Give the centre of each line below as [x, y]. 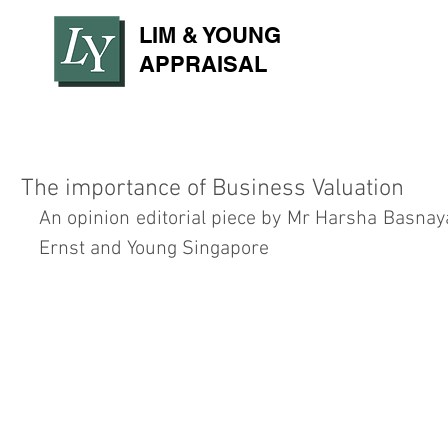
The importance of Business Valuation [212, 189]
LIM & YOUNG [210, 35]
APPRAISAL [203, 64]
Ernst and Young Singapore [154, 249]
